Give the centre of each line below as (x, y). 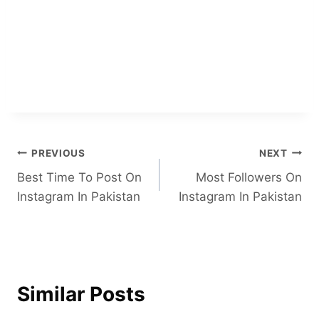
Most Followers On (249, 178)
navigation (67, 187)
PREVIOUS (58, 153)
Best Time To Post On (79, 178)
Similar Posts (81, 294)
